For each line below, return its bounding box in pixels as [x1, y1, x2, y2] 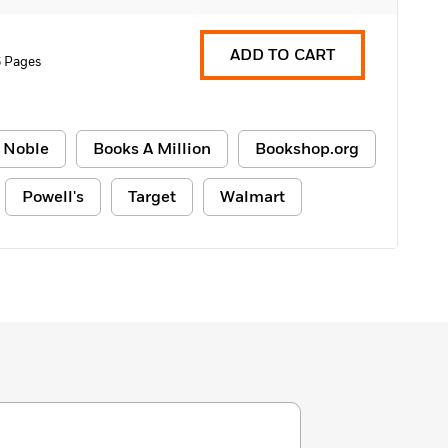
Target [128, 186, 176, 208]
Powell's [22, 186, 84, 208]
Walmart [220, 186, 285, 208]
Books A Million [93, 138, 211, 160]
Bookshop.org [255, 138, 359, 160]
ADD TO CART [230, 44, 335, 66]
